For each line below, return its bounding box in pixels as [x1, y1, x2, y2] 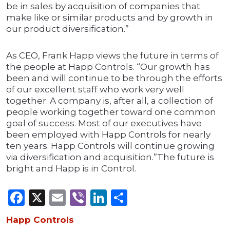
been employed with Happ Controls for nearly [6, 129, 210, 140]
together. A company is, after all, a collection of [6, 95, 213, 106]
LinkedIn [107, 187, 178, 208]
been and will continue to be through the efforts [6, 73, 222, 84]
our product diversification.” [6, 24, 129, 34]
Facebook [25, 187, 104, 208]
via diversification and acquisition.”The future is [6, 152, 214, 163]
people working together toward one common [6, 107, 216, 118]
